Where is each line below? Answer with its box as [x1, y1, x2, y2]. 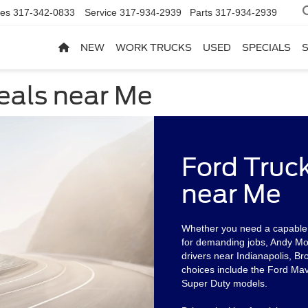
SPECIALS [242, 42, 291, 54]
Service [85, 7, 117, 19]
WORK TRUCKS [115, 42, 192, 54]
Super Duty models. [181, 277, 267, 289]
